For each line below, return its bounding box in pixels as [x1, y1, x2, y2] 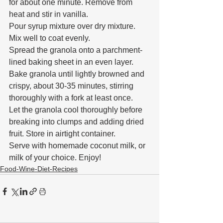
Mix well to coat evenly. [9, 34, 90, 43]
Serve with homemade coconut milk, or [9, 141, 147, 150]
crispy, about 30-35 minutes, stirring [9, 82, 135, 91]
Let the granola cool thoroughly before [9, 106, 144, 114]
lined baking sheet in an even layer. [9, 58, 133, 67]
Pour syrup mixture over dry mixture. [9, 22, 137, 31]
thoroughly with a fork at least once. [9, 94, 133, 103]
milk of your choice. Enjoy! [9, 153, 101, 162]
